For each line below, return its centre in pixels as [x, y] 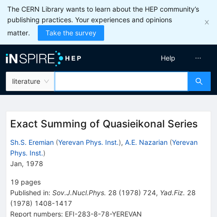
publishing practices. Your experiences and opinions [90, 20]
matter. [19, 33]
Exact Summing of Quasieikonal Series [104, 124]
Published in [29, 192]
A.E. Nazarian [146, 142]
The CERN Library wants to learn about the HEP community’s [103, 9]
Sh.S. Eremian [32, 142]
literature [26, 81]
